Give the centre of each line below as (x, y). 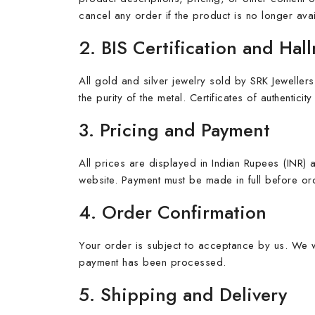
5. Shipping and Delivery (183, 295)
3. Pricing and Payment (174, 130)
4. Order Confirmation (173, 212)
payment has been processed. (153, 262)
